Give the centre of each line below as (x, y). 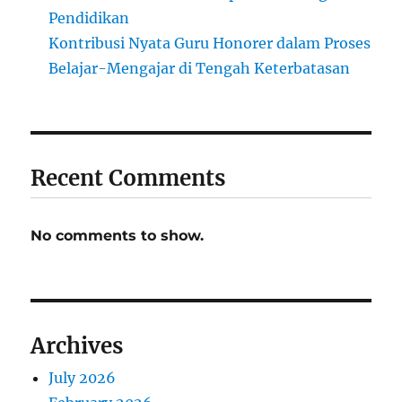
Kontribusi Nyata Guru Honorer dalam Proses (210, 43)
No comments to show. (118, 235)
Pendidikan (89, 17)
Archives (77, 345)
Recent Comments (128, 178)
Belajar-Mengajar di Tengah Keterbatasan (200, 68)
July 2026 (83, 377)
